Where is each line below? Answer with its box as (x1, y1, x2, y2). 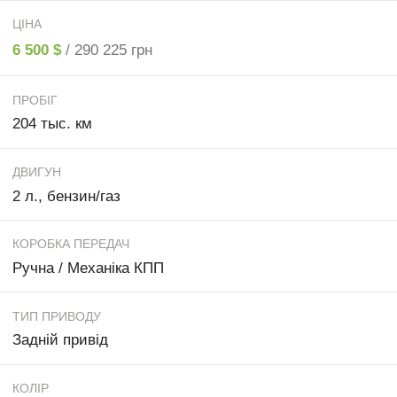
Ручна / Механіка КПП (12, 260, 164, 277)
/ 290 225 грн (66, 41, 152, 58)
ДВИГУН (12, 165, 61, 179)
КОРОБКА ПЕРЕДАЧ (12, 237, 129, 252)
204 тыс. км (12, 115, 92, 133)
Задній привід (12, 331, 108, 349)
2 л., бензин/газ (12, 187, 121, 205)
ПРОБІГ (12, 92, 58, 107)
